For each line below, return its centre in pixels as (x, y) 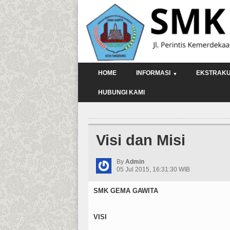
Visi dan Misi (141, 140)
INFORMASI (153, 73)
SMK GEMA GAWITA (126, 190)
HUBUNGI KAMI (121, 92)
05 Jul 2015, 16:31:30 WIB (153, 169)
